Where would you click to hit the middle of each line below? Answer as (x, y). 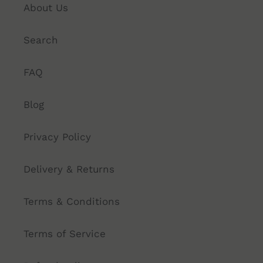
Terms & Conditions (72, 201)
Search (41, 40)
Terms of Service (65, 233)
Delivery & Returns (69, 169)
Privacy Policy (57, 136)
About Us (46, 7)
